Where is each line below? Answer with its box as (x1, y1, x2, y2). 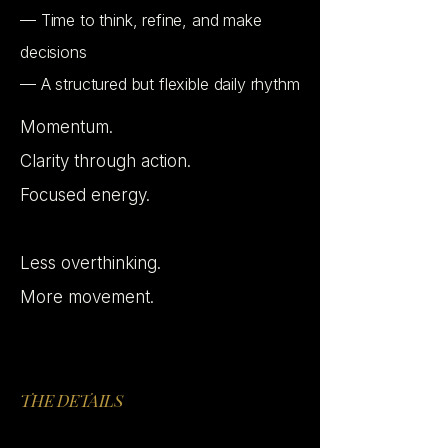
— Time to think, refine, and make (20, 10, 262, 30)
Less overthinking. (20, 253, 161, 273)
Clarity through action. (20, 151, 191, 171)
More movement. (20, 287, 154, 307)
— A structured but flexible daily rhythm (20, 74, 300, 94)
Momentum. (20, 117, 113, 137)
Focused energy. (20, 185, 150, 205)
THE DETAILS (20, 389, 124, 411)
